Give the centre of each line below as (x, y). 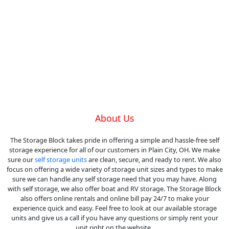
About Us (114, 118)
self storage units (61, 160)
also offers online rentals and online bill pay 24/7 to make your (114, 199)
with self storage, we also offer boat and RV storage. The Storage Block (114, 189)
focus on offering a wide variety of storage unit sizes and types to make (114, 169)
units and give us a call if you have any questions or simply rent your (114, 218)
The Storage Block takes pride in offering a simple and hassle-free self (114, 140)
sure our (21, 160)
